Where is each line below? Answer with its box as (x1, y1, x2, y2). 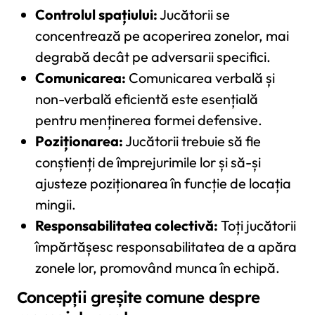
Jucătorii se (157, 5, 230, 23)
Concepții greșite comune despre (17, 287, 260, 307)
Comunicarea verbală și (125, 68, 275, 86)
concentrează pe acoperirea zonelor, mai (34, 26, 289, 44)
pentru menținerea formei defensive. (34, 110, 262, 129)
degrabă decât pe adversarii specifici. (34, 47, 271, 65)
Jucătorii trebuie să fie (122, 131, 261, 150)
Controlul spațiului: (34, 5, 157, 23)
